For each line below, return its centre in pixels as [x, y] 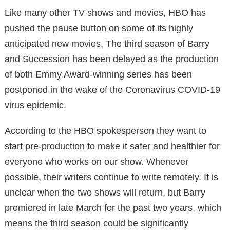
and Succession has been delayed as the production [112, 59]
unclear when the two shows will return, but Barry [105, 192]
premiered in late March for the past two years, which [113, 208]
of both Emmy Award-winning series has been [98, 74]
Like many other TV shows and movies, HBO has [105, 13]
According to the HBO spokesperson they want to [106, 131]
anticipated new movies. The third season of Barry [107, 43]
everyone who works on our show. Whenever [97, 161]
